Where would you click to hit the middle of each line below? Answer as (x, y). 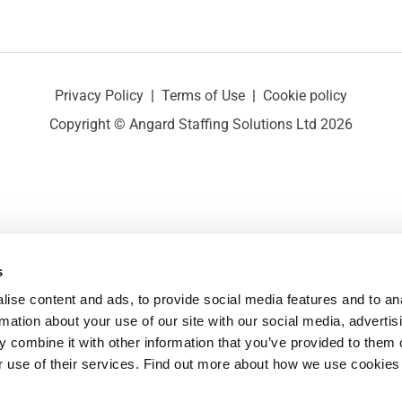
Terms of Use (203, 95)
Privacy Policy (99, 95)
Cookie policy (305, 95)
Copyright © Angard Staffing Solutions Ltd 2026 (201, 124)
